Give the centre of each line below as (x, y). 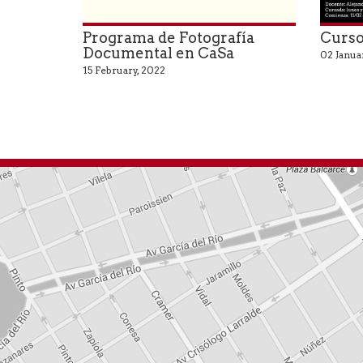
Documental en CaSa (158, 53)
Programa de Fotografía (169, 38)
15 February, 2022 (124, 70)
